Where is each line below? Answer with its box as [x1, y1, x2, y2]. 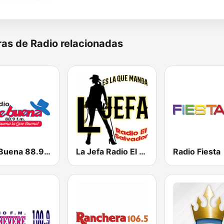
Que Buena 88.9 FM [44, 146, 50, 157]
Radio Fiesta [172, 146, 220, 157]
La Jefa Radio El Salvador [139, 146, 146, 157]
